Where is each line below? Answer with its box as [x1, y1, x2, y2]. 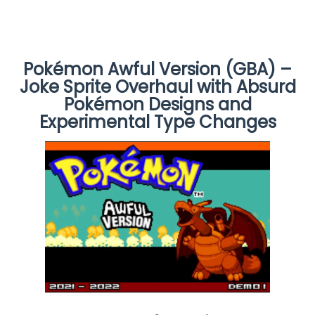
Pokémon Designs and [63, 92, 252, 116]
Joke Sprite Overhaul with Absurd [19, 75, 296, 98]
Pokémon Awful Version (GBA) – [23, 57, 292, 81]
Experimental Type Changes [39, 110, 276, 134]
